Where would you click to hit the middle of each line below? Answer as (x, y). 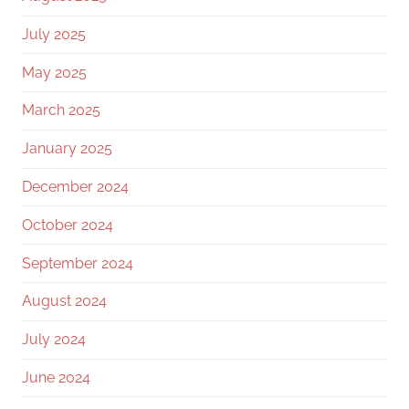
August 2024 (64, 301)
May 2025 (54, 72)
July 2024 (54, 340)
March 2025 (61, 110)
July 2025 (54, 34)
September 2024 (78, 263)
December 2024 (75, 187)
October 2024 (68, 225)
